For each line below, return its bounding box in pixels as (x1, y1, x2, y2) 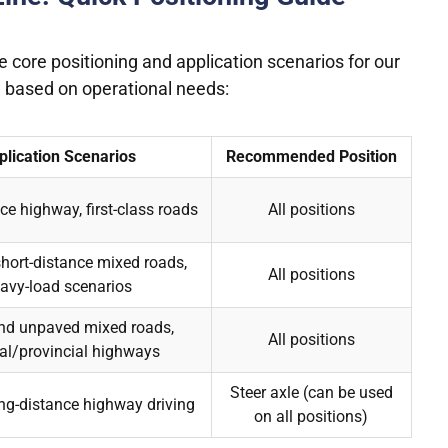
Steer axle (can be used (229, 383, 393, 403)
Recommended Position (225, 147, 397, 167)
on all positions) (254, 407, 369, 427)
